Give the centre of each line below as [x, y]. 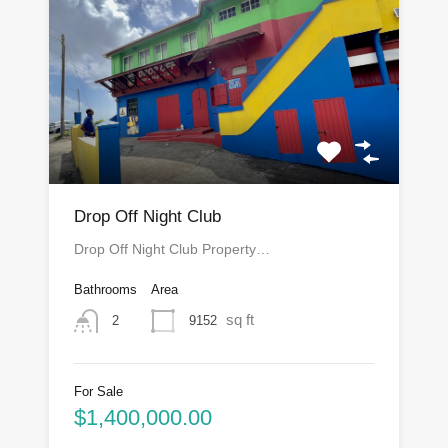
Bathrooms [105, 290]
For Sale [98, 392]
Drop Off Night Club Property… [172, 249]
